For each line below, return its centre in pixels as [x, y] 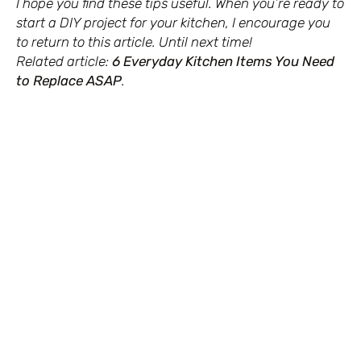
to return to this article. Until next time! [134, 42]
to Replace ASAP [69, 81]
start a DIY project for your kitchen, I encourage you [173, 23]
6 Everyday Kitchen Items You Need [223, 62]
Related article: [64, 62]
